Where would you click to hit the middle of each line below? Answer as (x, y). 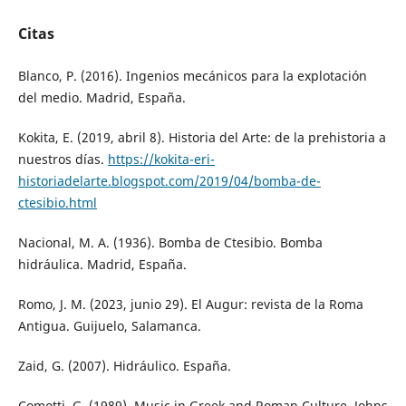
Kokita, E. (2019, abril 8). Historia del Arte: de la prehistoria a (202, 138)
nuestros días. (63, 159)
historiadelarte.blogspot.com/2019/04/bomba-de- (169, 181)
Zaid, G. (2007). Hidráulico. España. (124, 366)
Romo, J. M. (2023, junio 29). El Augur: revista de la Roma (190, 304)
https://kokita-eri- (161, 159)
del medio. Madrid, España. (101, 98)
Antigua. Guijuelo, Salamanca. (109, 326)
